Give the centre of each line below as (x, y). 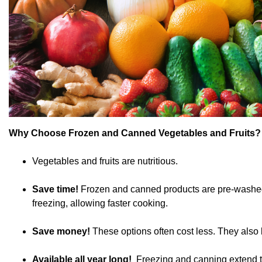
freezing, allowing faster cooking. (100, 204)
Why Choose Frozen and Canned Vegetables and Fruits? (135, 133)
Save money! (61, 232)
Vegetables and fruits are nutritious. (105, 161)
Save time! (55, 189)
